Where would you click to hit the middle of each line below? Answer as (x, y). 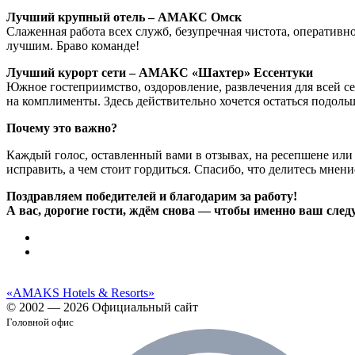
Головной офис (40, 322)
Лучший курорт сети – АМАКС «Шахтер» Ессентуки (160, 72)
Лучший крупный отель (77, 17)
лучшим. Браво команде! (73, 45)
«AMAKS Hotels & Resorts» (80, 292)
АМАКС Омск (198, 17)
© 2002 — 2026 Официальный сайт (102, 307)
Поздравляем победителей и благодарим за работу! (153, 196)
